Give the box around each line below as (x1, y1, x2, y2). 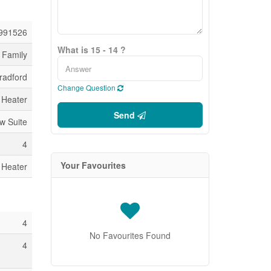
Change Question (57, 82, 117, 93)
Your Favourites (60, 159, 126, 171)
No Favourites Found (89, 229, 171, 241)
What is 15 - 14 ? (57, 44, 126, 56)
